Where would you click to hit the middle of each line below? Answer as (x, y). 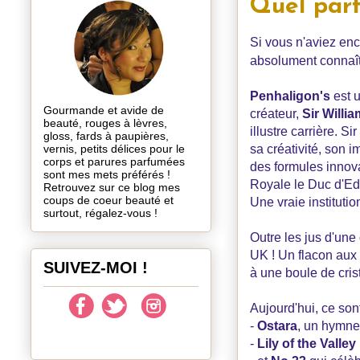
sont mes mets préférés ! (107, 174)
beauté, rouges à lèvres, (105, 123)
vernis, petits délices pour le (114, 149)
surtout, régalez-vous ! (100, 213)
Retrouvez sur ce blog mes (112, 187)
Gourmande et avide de (104, 110)
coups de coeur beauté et (108, 200)
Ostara (277, 326)
